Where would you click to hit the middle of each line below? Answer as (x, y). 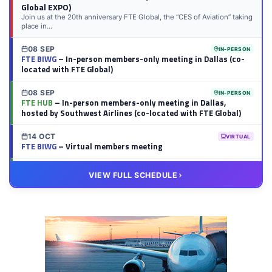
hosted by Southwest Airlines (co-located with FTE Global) (131, 113)
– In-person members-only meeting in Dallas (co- (150, 59)
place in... (36, 26)
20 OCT (42, 170)
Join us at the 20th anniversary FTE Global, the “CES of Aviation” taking (137, 17)
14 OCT (42, 137)
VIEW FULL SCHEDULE (133, 175)
